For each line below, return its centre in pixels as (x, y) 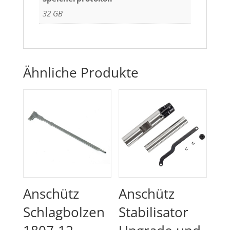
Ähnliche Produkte (81, 73)
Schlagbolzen (64, 212)
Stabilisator (154, 212)
